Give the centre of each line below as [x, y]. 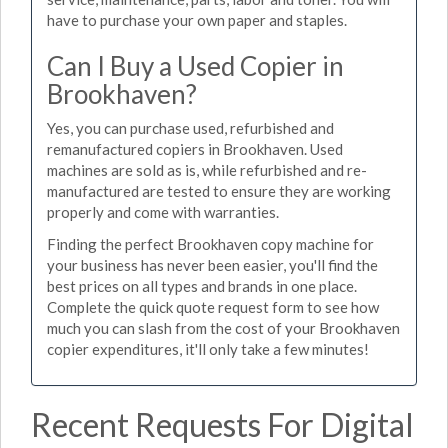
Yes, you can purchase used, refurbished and [190, 128]
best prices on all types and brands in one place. [202, 285]
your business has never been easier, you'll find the [212, 264]
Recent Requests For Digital [222, 424]
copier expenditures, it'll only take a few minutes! [208, 348]
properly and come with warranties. [163, 212]
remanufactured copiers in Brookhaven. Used [195, 149]
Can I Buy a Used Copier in [195, 65]
